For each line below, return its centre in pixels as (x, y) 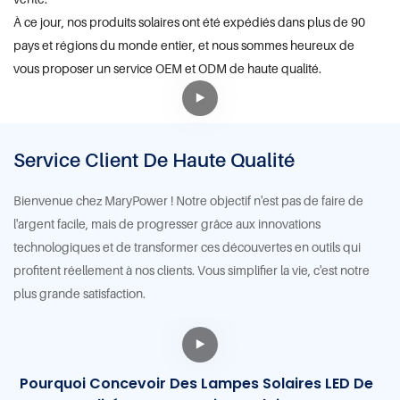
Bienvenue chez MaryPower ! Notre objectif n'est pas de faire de (188, 200)
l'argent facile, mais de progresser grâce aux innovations (167, 223)
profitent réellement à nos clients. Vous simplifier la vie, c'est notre (192, 270)
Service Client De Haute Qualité (154, 159)
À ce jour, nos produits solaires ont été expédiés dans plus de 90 (189, 21)
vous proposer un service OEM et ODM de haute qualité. (167, 68)
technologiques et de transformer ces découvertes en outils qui (187, 246)
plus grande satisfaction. (79, 293)
